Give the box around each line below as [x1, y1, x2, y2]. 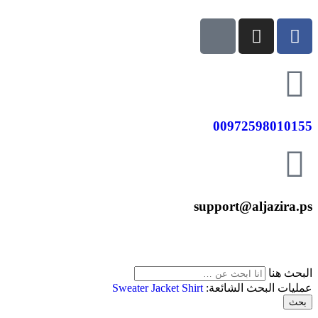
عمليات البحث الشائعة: [203, 281, 312, 294]
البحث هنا [265, 266, 312, 279]
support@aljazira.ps [194, 199, 312, 214]
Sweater [112, 281, 151, 294]
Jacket [151, 281, 182, 294]
